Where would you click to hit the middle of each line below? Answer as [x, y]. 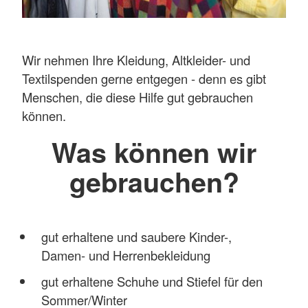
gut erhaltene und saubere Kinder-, [136, 237]
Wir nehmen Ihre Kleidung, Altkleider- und [136, 60]
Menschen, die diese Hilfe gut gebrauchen [137, 97]
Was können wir [154, 152]
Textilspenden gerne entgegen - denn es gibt [144, 79]
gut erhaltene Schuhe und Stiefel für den [152, 282]
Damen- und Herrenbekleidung [125, 255]
